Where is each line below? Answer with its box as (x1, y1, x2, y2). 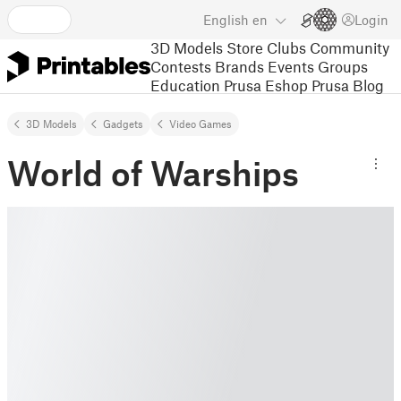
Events (268, 56, 314, 75)
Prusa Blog (311, 75, 384, 94)
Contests (150, 56, 211, 75)
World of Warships (7, 152, 299, 193)
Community (310, 38, 389, 56)
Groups (318, 56, 368, 75)
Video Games (169, 117, 232, 130)
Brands (215, 56, 264, 75)
